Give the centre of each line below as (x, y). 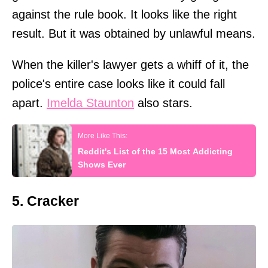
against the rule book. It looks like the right (124, 15)
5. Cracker (45, 201)
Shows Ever (102, 165)
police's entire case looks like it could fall (118, 84)
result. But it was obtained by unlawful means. (134, 34)
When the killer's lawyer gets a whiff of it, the (130, 65)
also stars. (163, 103)
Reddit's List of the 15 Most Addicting (155, 152)
